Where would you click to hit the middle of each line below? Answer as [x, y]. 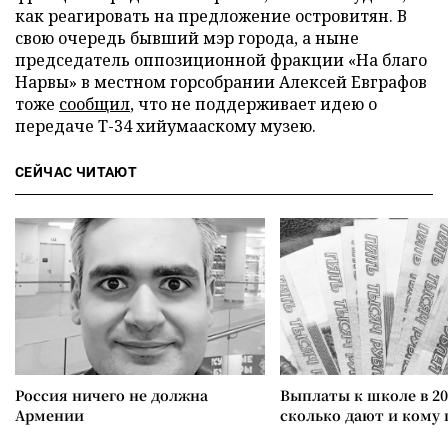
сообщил [94, 103]
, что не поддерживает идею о [253, 103]
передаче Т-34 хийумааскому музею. [165, 125]
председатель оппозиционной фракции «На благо [221, 59]
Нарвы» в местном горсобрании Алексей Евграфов [221, 81]
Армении [49, 414]
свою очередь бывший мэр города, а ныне [187, 37]
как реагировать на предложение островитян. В [211, 15]
